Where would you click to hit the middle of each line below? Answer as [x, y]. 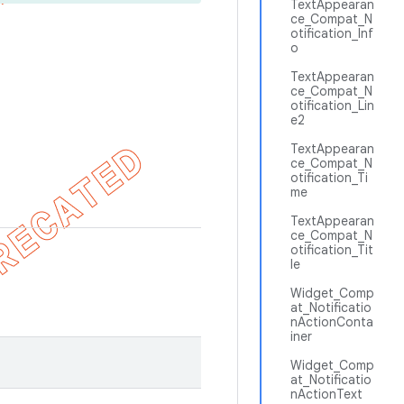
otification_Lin [332, 106]
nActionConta [332, 322]
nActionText [326, 394]
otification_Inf [332, 33]
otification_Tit [332, 250]
